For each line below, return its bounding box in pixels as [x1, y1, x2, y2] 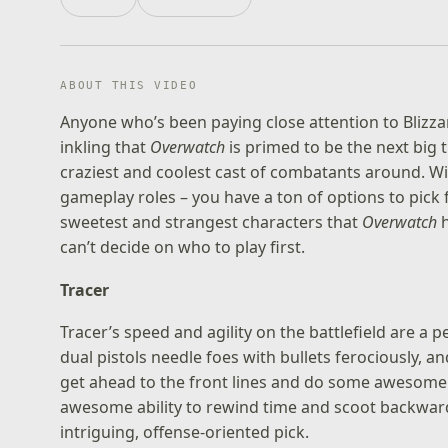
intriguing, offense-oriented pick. [60, 421, 310, 444]
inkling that [60, 136, 151, 158]
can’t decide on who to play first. [60, 236, 306, 258]
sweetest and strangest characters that [60, 211, 363, 233]
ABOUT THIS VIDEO [60, 79, 198, 92]
